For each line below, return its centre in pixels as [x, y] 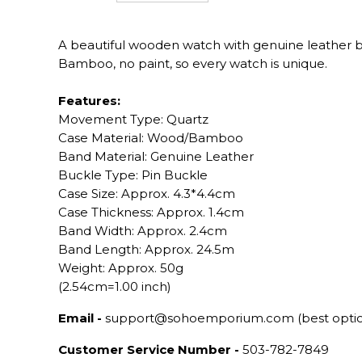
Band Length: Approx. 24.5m [146, 250]
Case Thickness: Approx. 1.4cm [151, 213]
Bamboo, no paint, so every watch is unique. [194, 64]
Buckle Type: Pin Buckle [133, 175]
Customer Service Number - [149, 350]
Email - [80, 318]
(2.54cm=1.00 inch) [115, 287]
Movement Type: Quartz [133, 120]
